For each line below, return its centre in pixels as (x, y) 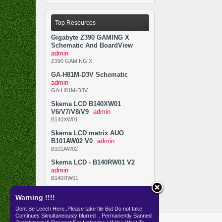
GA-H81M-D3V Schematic (89, 75)
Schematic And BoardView (92, 45)
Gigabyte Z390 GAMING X (90, 37)
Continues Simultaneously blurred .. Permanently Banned (83, 216)
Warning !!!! (35, 197)
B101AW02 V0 (72, 141)
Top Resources (75, 23)
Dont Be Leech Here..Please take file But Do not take (79, 209)
